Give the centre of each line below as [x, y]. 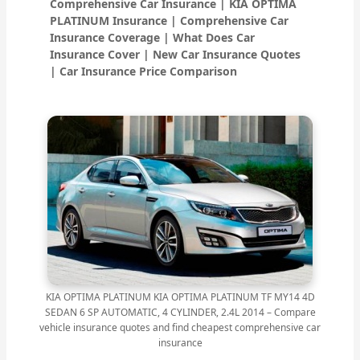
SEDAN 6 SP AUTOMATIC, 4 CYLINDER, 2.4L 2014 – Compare [180, 313]
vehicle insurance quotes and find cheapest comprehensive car [180, 328]
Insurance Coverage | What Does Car [153, 38]
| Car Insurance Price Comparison [144, 72]
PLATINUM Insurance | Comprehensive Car [170, 21]
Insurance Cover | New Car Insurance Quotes [176, 55]
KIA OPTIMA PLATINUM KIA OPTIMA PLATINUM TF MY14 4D [180, 297]
